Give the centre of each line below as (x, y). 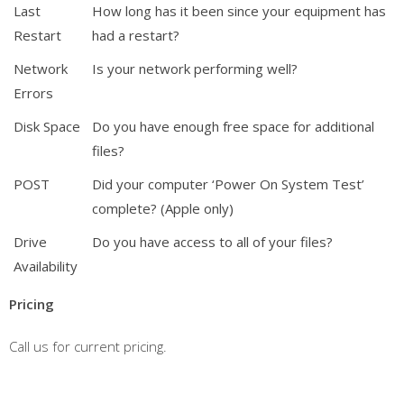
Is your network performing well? (195, 69)
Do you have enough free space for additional (233, 126)
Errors (33, 93)
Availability (46, 266)
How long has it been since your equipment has (239, 11)
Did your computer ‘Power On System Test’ (228, 184)
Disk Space (47, 126)
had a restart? (136, 35)
